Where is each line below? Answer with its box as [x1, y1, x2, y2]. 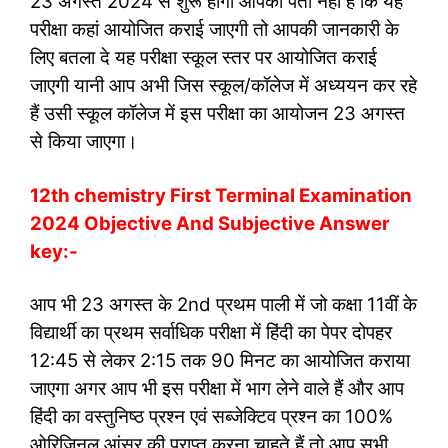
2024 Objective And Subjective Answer [30, 211, 390, 235]
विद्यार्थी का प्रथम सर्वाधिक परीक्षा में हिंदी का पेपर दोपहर [30, 321, 392, 344]
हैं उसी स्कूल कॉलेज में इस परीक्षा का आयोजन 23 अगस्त [30, 102, 405, 125]
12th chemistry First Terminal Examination [30, 183, 412, 207]
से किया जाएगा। [30, 130, 138, 153]
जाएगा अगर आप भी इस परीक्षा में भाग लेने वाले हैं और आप [30, 377, 404, 400]
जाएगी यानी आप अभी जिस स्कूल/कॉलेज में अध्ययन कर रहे [30, 74, 417, 97]
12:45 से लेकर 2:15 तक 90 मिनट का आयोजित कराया [30, 349, 410, 372]
